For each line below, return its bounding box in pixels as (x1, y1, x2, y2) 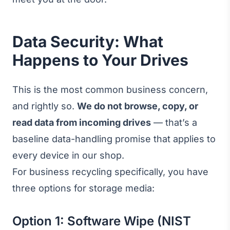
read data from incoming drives (12, 117, 151, 128)
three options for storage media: (12, 183, 155, 194)
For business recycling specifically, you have (12, 166, 208, 177)
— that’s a (151, 117, 197, 128)
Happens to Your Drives (12, 51, 188, 69)
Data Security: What (12, 32, 163, 51)
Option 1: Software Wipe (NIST (12, 214, 191, 228)
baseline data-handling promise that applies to (12, 133, 216, 144)
